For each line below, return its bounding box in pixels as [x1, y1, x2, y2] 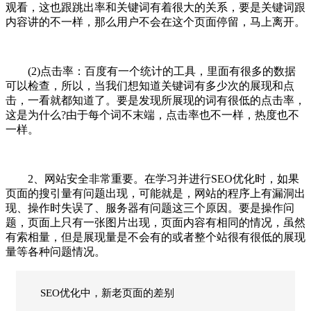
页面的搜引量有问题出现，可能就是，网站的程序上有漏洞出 [6, 187, 305, 199]
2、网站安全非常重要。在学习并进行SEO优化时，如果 [6, 172, 299, 185]
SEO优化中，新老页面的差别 [40, 287, 174, 299]
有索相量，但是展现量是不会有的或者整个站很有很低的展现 [6, 230, 305, 243]
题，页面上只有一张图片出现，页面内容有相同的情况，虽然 [6, 216, 305, 228]
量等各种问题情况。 [6, 245, 106, 258]
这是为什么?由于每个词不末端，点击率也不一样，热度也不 [6, 108, 299, 121]
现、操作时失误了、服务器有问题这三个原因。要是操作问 [6, 201, 294, 214]
